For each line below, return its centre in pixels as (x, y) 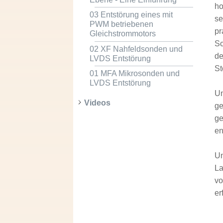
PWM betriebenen (121, 24)
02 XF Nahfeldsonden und (136, 49)
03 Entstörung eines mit (131, 15)
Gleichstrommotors (122, 34)
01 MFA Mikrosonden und (134, 73)
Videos (97, 103)
